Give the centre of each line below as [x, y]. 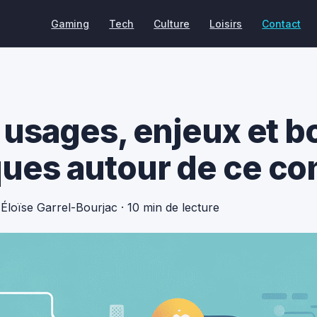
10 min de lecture [173, 207]
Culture [172, 23]
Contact [282, 23]
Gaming [70, 23]
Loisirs [226, 23]
